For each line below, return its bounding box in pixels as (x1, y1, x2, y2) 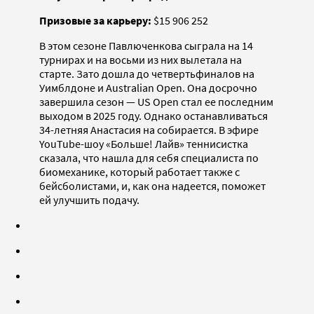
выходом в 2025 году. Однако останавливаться (39, 108, 268, 123)
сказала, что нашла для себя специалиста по (39, 150, 259, 165)
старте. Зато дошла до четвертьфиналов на (39, 66, 254, 81)
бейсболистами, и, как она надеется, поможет (39, 178, 266, 193)
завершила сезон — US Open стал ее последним (39, 94, 273, 109)
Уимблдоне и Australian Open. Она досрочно (39, 80, 257, 95)
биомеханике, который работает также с (39, 164, 240, 179)
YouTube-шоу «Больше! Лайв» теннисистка (39, 136, 248, 151)
